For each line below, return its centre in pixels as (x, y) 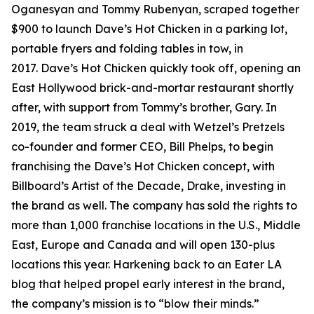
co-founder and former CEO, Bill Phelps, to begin (142, 146)
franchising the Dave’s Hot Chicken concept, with (143, 166)
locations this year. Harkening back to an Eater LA (146, 264)
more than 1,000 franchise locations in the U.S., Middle (156, 225)
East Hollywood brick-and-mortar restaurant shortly (152, 88)
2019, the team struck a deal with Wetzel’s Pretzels (148, 127)
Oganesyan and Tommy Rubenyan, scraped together (155, 9)
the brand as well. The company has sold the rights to (154, 205)
